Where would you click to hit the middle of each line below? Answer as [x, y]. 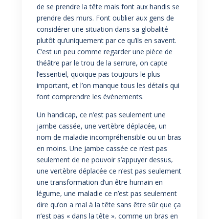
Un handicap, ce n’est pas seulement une [101, 114]
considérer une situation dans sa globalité [102, 29]
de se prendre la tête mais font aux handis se [108, 6]
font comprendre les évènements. [90, 96]
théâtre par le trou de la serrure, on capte [102, 63]
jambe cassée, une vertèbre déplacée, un [101, 126]
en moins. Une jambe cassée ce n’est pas [102, 148]
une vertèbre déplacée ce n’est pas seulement [109, 171]
